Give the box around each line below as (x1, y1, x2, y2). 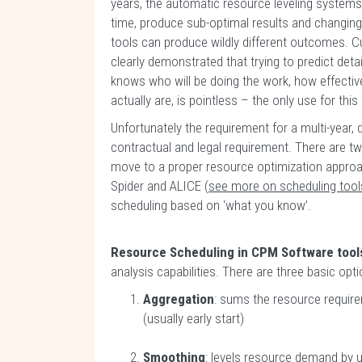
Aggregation (143, 291, 214, 307)
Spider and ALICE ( (111, 178, 208, 194)
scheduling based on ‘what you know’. (111, 197, 311, 213)
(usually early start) (143, 310, 244, 326)
